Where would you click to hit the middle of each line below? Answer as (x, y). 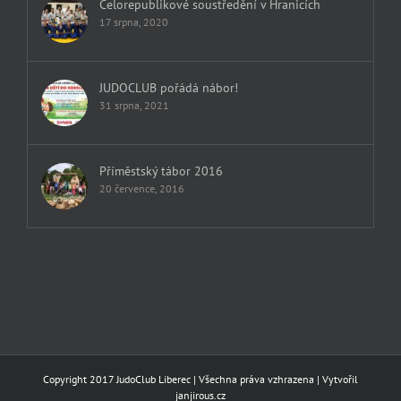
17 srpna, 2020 (134, 22)
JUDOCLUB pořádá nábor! (169, 88)
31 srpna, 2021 (134, 106)
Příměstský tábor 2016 (161, 171)
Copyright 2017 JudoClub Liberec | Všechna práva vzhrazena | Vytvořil (200, 380)
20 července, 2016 (142, 189)
